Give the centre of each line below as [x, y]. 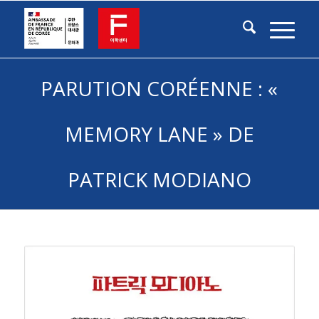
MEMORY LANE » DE [159, 134]
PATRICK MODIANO [159, 179]
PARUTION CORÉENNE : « [159, 88]
